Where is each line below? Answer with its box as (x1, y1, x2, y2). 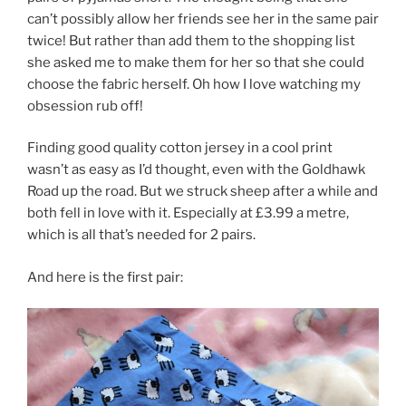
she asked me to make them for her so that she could (27, 53, 364, 71)
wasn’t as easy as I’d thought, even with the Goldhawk (27, 161, 365, 179)
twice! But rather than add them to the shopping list (27, 32, 355, 49)
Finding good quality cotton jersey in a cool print (27, 140, 333, 157)
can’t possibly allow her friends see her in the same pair (27, 10, 379, 27)
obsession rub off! (27, 97, 143, 114)
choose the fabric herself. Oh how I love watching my (27, 75, 361, 92)
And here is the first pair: (27, 268, 183, 285)
